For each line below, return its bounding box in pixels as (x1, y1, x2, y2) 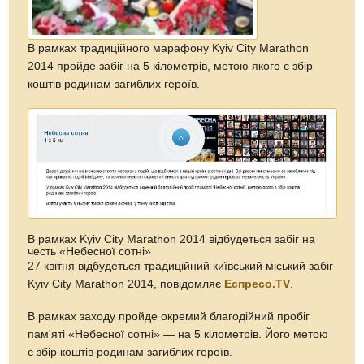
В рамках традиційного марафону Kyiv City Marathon (28, 41, 310, 54)
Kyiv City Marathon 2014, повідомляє (28, 277, 225, 290)
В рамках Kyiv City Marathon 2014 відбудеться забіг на (28, 232, 316, 245)
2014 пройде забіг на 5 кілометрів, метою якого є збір (28, 59, 314, 72)
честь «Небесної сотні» (28, 245, 152, 258)
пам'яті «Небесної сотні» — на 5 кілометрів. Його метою (28, 327, 329, 340)
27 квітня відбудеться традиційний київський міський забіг (28, 259, 334, 272)
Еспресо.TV (224, 277, 291, 290)
